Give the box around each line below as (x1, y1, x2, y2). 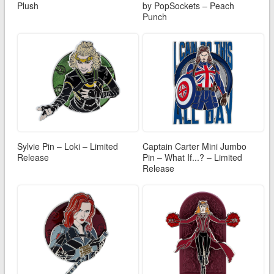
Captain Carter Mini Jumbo (143, 139, 246, 152)
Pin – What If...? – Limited (143, 150, 242, 163)
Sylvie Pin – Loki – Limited (17, 139, 118, 152)
